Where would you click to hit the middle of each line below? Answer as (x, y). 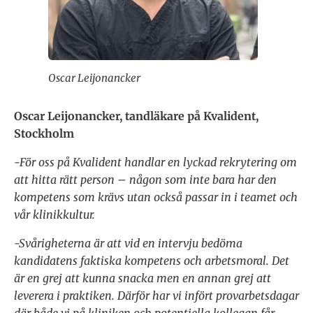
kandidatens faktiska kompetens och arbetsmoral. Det (152, 261)
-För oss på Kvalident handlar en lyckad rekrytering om (155, 162)
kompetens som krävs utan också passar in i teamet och (156, 197)
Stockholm (44, 134)
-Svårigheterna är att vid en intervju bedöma (128, 243)
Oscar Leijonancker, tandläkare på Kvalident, (136, 116)
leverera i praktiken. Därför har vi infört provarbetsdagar (156, 296)
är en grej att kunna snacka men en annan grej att (143, 278)
